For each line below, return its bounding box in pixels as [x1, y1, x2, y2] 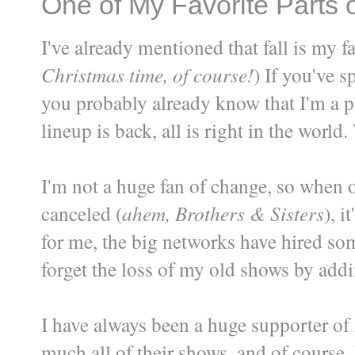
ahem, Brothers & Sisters [122, 200, 324, 227]
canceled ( [41, 200, 122, 227]
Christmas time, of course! [41, 61, 254, 89]
